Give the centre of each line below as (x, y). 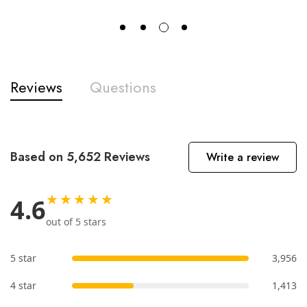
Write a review (243, 157)
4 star (23, 285)
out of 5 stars (76, 221)
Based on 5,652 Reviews (80, 157)
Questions (123, 87)
